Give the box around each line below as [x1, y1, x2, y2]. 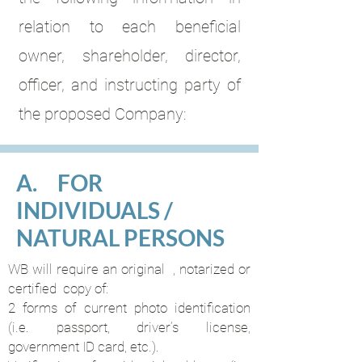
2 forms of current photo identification [8, 300, 250, 316]
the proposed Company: [19, 104, 187, 124]
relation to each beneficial [19, 17, 241, 36]
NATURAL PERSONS [16, 224, 225, 251]
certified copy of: [8, 280, 108, 297]
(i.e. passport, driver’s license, [8, 319, 250, 335]
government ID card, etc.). [8, 339, 159, 355]
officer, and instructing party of [19, 75, 241, 95]
